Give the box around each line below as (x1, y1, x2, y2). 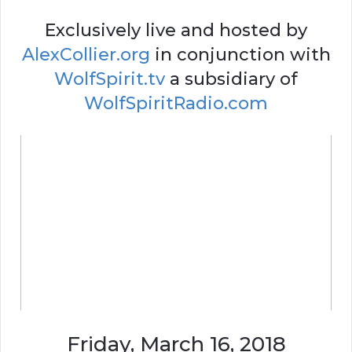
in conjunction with (149, 44, 331, 66)
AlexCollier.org (21, 44, 150, 66)
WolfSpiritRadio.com (84, 93, 268, 115)
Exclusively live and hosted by (45, 20, 307, 42)
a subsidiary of (165, 68, 298, 90)
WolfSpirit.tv (54, 68, 165, 90)
